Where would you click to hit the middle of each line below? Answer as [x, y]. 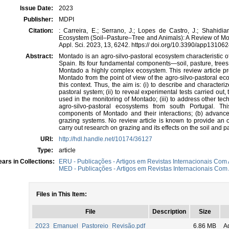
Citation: [42, 31]
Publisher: [39, 19]
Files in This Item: [62, 194]
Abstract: [40, 56]
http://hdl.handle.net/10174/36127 [106, 139]
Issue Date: [37, 8]
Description [169, 212]
